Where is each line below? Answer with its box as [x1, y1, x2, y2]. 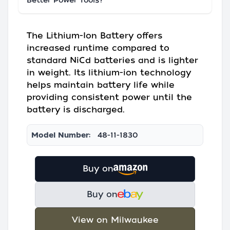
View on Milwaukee [71, 215, 159, 225]
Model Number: [31, 131, 90, 139]
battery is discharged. [27, 105, 125, 114]
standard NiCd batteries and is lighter [27, 55, 198, 65]
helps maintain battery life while [27, 80, 175, 90]
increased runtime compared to [27, 43, 169, 53]
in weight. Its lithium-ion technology [27, 68, 191, 78]
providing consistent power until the [27, 92, 192, 102]
